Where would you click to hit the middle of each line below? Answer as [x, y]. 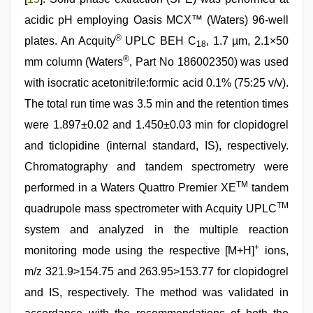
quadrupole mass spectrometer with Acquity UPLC [151, 209]
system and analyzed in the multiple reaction [156, 230]
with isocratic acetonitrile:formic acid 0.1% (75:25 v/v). [156, 83]
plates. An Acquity [70, 41]
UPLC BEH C [159, 41]
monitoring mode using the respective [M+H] [140, 250]
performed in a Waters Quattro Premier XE [130, 188]
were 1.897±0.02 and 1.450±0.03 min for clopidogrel [156, 125]
